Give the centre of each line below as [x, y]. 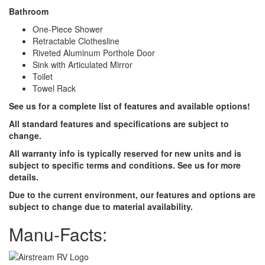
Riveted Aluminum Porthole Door [94, 52]
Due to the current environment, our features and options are [132, 194]
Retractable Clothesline [76, 41]
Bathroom [29, 11]
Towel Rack [54, 88]
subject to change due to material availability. [102, 206]
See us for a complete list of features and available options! [130, 106]
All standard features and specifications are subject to [119, 123]
